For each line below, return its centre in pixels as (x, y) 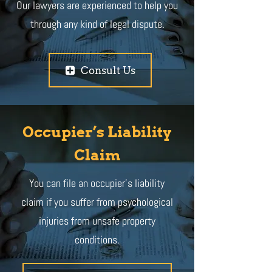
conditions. (97, 240)
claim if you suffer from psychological (97, 202)
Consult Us (108, 70)
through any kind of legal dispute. (97, 24)
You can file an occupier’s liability (97, 183)
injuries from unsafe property (97, 221)
